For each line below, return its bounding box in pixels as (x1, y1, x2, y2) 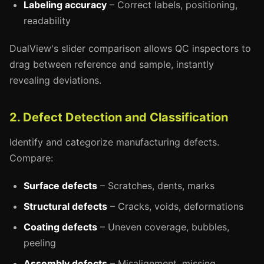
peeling (24, 237, 56, 249)
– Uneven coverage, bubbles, (97, 221, 229, 233)
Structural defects (24, 200, 107, 212)
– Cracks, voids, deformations (107, 200, 243, 212)
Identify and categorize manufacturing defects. (9, 136, 219, 148)
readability (24, 15, 71, 27)
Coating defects (24, 221, 97, 233)
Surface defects (24, 180, 97, 192)
